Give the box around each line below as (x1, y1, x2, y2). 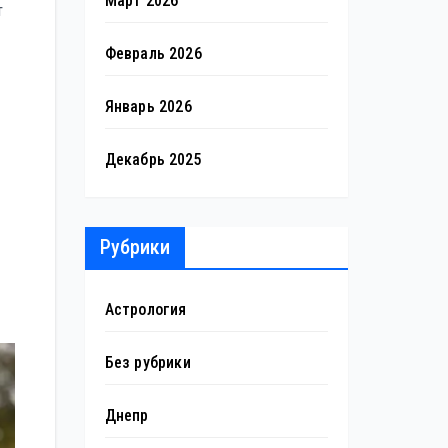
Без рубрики (104, 352, 191, 372)
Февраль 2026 (104, 43, 202, 63)
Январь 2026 (104, 96, 192, 116)
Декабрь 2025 (104, 149, 202, 169)
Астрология (104, 299, 187, 319)
